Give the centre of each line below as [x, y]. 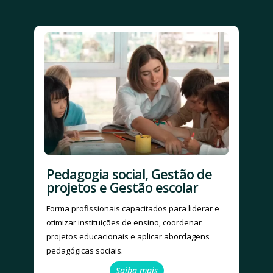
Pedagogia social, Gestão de [129, 173]
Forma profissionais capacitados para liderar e [133, 208]
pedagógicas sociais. [85, 250]
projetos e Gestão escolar [122, 187]
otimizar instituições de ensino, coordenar [124, 222]
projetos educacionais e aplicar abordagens [128, 236]
